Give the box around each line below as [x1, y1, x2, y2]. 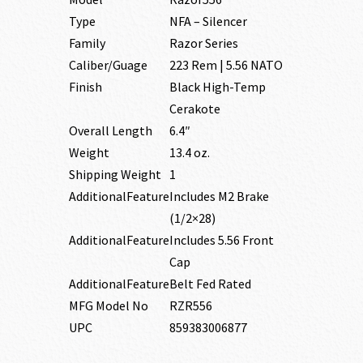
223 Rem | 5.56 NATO [169, 56, 283, 73]
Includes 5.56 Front [169, 231, 274, 248]
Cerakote [169, 100, 220, 117]
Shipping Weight [68, 165, 161, 182]
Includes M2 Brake [169, 187, 269, 204]
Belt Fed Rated [169, 275, 251, 292]
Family [68, 34, 105, 51]
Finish [68, 78, 102, 95]
